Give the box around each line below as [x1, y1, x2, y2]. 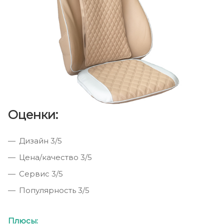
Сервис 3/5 [19, 169, 63, 179]
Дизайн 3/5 [19, 136, 62, 146]
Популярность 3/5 [19, 185, 89, 195]
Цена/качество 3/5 [19, 152, 92, 162]
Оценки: [8, 107, 58, 122]
